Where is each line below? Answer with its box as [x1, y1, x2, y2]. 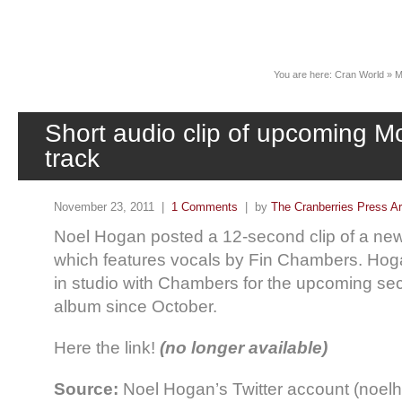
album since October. [54, 297, 217, 316]
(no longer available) [160, 338, 328, 357]
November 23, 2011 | [54, 200, 171, 214]
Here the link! [54, 338, 160, 357]
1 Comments [171, 200, 238, 214]
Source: [54, 380, 118, 398]
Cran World [335, 69, 384, 80]
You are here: [274, 69, 335, 80]
